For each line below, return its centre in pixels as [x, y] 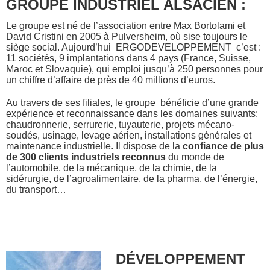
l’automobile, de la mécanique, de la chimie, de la [111, 168]
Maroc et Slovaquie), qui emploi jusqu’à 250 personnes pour [134, 69]
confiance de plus [223, 146]
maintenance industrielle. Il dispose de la [94, 146]
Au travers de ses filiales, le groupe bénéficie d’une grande [132, 102]
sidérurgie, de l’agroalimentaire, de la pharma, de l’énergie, [132, 178]
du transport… [36, 189]
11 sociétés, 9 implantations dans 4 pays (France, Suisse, [128, 58]
